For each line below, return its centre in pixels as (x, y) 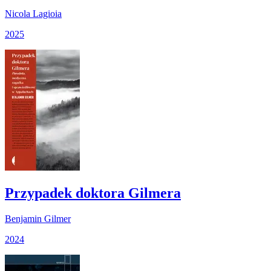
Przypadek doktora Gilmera (93, 193)
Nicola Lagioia (33, 13)
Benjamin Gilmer (38, 218)
